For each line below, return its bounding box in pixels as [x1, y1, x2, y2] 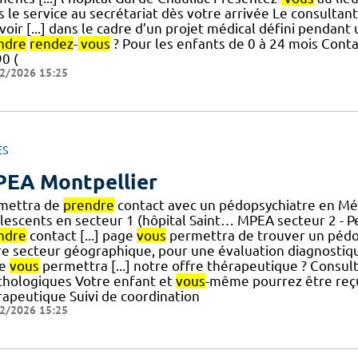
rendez [29, 36, 74, 52]
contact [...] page [26, 227, 137, 243]
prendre [62, 197, 114, 213]
